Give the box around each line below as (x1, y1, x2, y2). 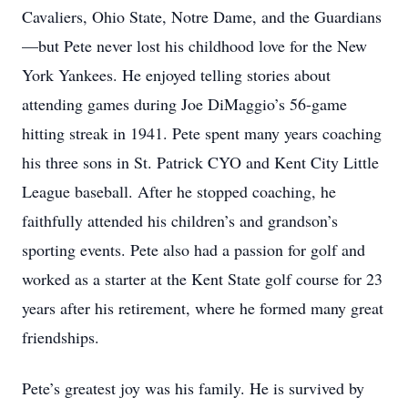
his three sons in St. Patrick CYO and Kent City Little (22, 151, 379, 173)
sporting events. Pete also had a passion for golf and (22, 239, 365, 260)
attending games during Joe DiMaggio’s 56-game (22, 93, 347, 115)
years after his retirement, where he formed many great (22, 297, 383, 319)
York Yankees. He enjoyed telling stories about (22, 64, 331, 86)
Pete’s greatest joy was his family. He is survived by (22, 377, 364, 399)
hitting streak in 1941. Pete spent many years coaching (22, 122, 382, 144)
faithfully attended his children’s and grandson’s (22, 209, 338, 231)
